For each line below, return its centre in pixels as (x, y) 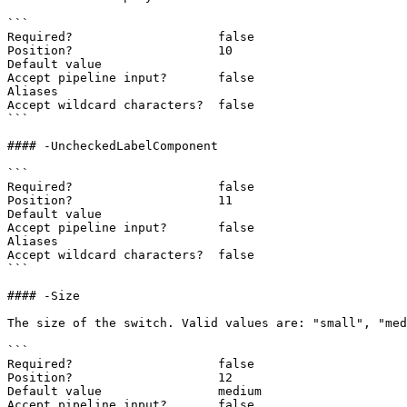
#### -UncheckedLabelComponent (113, 146)
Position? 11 (120, 200)
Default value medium (134, 391)
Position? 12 (120, 377)
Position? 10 (120, 50)
